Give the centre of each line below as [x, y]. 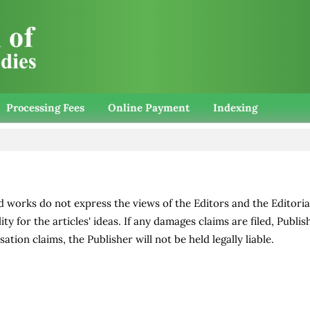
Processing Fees [45, 108]
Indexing [235, 108]
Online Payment [148, 108]
